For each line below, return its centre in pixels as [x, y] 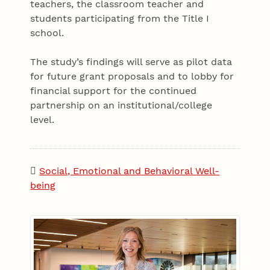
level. [44, 120]
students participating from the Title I [120, 19]
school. [47, 33]
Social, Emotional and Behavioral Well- [130, 171]
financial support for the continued [114, 91]
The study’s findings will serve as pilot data [131, 62]
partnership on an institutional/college [121, 105]
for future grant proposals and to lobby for [132, 77]
